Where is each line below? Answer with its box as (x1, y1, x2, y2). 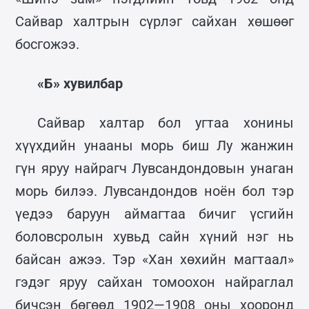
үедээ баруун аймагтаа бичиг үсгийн (15, 205, 294, 222)
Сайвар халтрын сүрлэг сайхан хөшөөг (15, 12, 294, 30)
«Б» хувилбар (37, 74, 123, 92)
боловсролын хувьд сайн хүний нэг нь (15, 228, 294, 245)
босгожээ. (15, 35, 80, 52)
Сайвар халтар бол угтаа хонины (37, 114, 294, 131)
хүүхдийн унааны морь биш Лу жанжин (15, 137, 294, 154)
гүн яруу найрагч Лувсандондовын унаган (15, 159, 294, 177)
